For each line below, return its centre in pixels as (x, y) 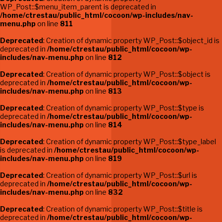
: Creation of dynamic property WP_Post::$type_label (130, 141)
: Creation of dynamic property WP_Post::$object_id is (131, 40)
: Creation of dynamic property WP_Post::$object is (127, 74)
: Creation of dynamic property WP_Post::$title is (123, 209)
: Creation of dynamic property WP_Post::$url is (120, 175)
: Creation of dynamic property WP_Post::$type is (124, 108)
